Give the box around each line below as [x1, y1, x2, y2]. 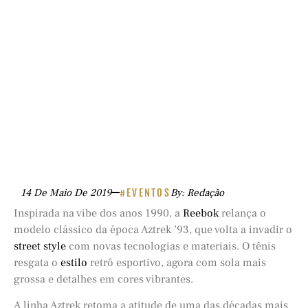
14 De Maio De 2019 [21, 186, 111, 199]
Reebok [183, 206, 219, 220]
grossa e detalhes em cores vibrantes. [14, 272, 193, 286]
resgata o [14, 255, 60, 269]
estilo [60, 255, 87, 269]
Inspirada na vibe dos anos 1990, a [14, 206, 183, 220]
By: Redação [170, 186, 225, 199]
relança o [219, 206, 266, 220]
